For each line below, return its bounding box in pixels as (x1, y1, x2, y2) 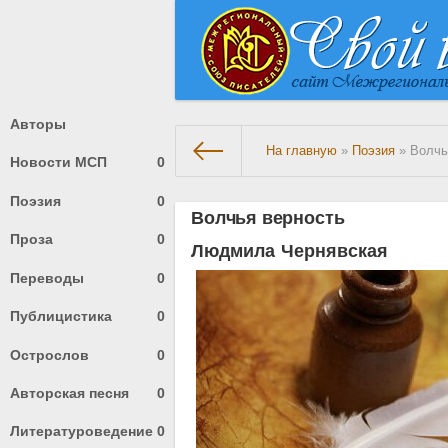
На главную (266, 144, 338, 158)
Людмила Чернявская (191, 241, 389, 262)
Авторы (10, 115, 66, 132)
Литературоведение (10, 423, 153, 440)
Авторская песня (10, 385, 129, 402)
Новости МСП (10, 154, 107, 171)
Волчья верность (191, 208, 345, 229)
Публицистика (10, 308, 112, 325)
